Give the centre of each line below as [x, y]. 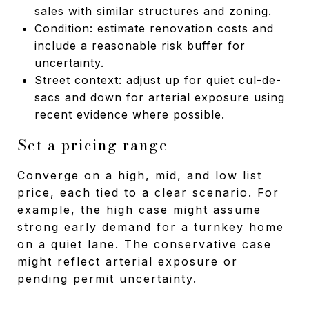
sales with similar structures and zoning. [153, 11]
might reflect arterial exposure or [128, 261]
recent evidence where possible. [129, 114]
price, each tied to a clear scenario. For [148, 192]
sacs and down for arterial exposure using [159, 97]
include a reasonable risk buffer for [140, 45]
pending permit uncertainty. [107, 278]
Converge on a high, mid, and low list [140, 175]
